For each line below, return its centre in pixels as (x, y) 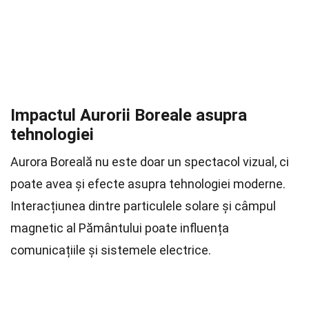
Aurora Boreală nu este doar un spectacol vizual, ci (150, 162)
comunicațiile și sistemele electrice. (111, 250)
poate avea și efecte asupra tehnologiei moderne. (148, 184)
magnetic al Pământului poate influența (120, 228)
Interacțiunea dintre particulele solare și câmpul (143, 206)
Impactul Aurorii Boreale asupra (129, 115)
